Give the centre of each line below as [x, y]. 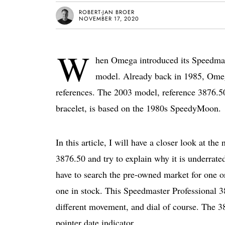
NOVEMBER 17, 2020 [109, 18]
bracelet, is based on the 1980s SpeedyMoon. [138, 108]
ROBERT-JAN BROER [107, 12]
